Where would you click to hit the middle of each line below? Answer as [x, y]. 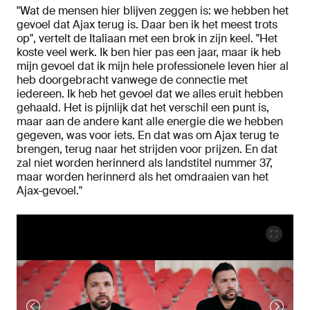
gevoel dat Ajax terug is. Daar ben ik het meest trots [147, 24]
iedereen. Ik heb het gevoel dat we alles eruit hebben [150, 93]
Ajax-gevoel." [49, 190]
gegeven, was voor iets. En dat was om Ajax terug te [148, 135]
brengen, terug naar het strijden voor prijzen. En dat [147, 149]
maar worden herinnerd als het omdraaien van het [143, 176]
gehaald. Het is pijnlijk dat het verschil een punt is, [143, 107]
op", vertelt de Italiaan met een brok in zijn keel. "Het [147, 38]
